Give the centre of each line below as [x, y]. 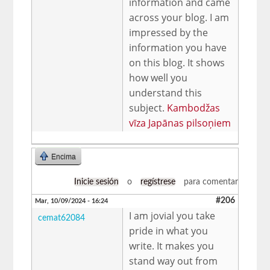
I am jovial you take [172, 215]
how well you [159, 77]
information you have [178, 47]
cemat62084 [62, 218]
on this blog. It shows [177, 62]
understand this [166, 93]
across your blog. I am [179, 17]
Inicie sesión [96, 182]
